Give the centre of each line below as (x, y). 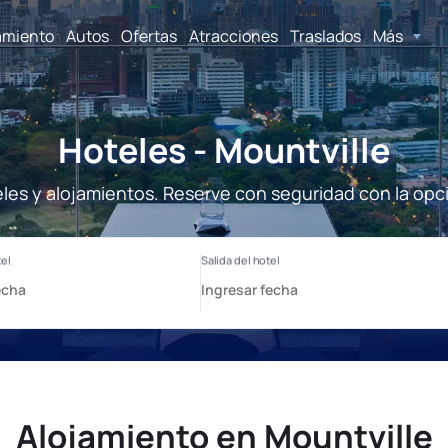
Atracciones (233, 35)
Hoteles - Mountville (224, 150)
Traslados (325, 35)
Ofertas (149, 35)
